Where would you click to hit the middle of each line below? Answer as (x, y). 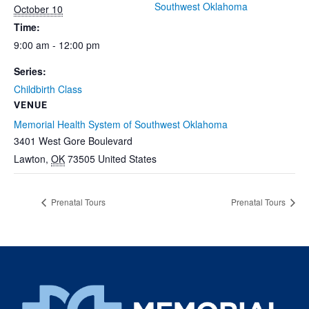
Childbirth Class (48, 89)
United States (127, 159)
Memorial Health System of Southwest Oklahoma (121, 124)
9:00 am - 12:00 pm (57, 45)
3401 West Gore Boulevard (73, 141)
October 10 (38, 9)
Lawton (30, 159)
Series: (30, 71)
